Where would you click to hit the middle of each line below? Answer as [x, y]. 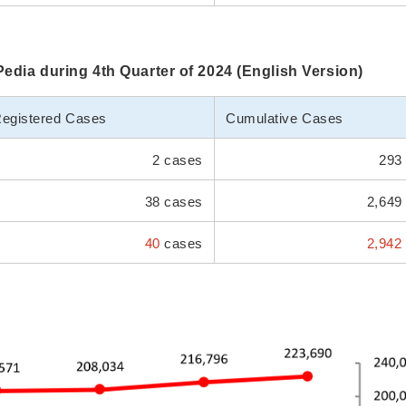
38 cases [171, 202]
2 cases [175, 160]
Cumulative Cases [285, 119]
